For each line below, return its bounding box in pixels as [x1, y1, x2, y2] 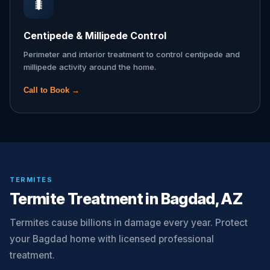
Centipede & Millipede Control [24, 30, 166, 42]
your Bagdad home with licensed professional [10, 233, 214, 245]
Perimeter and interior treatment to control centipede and [24, 49, 240, 59]
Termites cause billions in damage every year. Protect [10, 217, 248, 228]
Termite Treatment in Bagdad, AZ [10, 189, 243, 208]
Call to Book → [24, 86, 80, 95]
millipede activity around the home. [24, 62, 156, 72]
